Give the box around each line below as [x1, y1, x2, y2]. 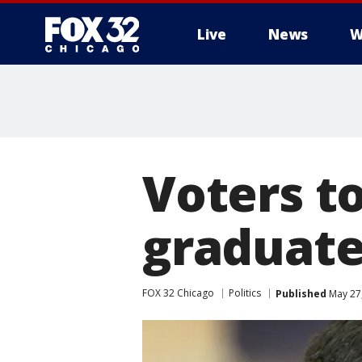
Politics [229, 286, 261, 300]
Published [276, 286, 326, 301]
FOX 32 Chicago [142, 286, 214, 300]
